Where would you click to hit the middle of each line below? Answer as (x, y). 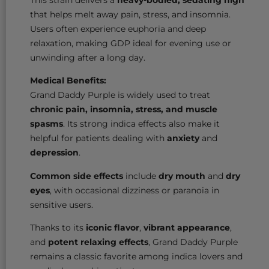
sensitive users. (62, 204)
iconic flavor (113, 228)
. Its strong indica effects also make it (141, 124)
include (141, 176)
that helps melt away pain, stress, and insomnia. (130, 14)
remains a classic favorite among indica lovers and (136, 257)
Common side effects (77, 176)
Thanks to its (58, 228)
